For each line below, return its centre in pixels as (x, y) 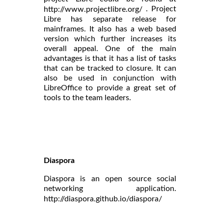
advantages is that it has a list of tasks (110, 58)
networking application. (110, 188)
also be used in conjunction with (110, 78)
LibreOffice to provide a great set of (110, 88)
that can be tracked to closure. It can (110, 68)
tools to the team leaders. (87, 97)
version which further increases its (110, 39)
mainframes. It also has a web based (110, 29)
